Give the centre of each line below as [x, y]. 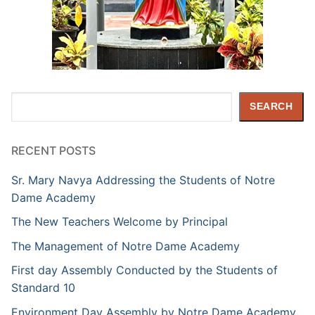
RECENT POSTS [53, 150]
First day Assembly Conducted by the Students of [144, 270]
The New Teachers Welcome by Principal [120, 222]
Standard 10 [43, 288]
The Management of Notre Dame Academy [126, 246]
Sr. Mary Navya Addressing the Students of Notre [143, 180]
